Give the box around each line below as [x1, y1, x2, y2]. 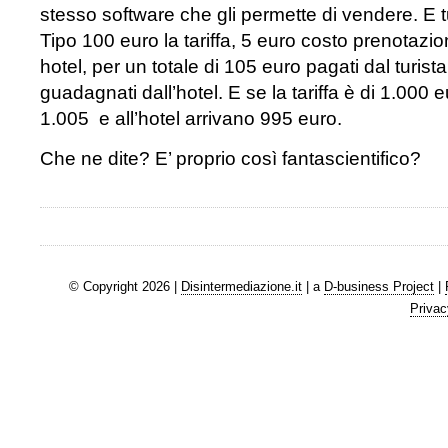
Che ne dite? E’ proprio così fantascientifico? [40, 148, 421, 169]
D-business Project [323, 278, 434, 294]
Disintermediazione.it [180, 278, 302, 294]
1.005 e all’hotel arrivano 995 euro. [40, 108, 342, 129]
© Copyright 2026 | [68, 278, 181, 294]
